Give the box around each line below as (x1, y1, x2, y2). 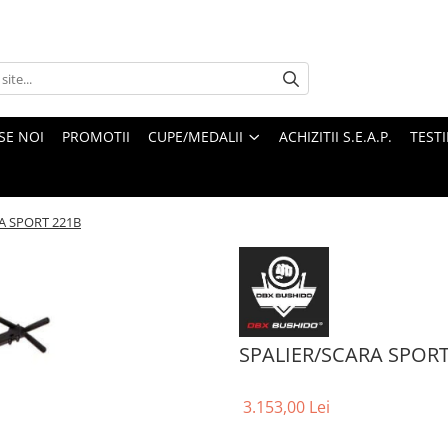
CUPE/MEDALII (148, 127, 243, 147)
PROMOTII (62, 127, 130, 147)
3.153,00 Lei (243, 396, 330, 419)
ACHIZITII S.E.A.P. (279, 127, 392, 147)
